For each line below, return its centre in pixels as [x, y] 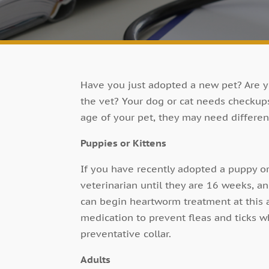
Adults [96, 259]
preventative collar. [126, 233]
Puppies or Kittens [124, 143]
